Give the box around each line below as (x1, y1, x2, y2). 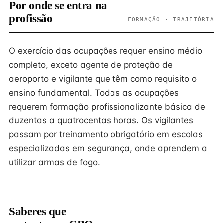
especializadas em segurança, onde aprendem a (9, 143, 207, 153)
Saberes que (9, 205, 66, 218)
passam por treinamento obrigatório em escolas (9, 129, 203, 139)
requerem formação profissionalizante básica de (9, 102, 205, 111)
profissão (9, 12, 53, 25)
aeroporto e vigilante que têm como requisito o (9, 74, 197, 84)
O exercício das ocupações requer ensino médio (9, 46, 202, 56)
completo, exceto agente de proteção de (9, 60, 173, 70)
